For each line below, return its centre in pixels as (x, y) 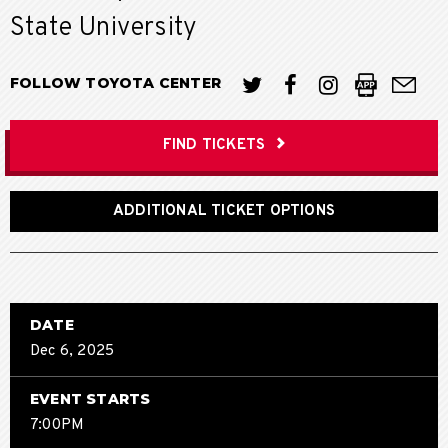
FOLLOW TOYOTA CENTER (118, 83)
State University (104, 29)
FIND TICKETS (214, 146)
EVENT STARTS (90, 398)
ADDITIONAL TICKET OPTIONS (224, 211)
